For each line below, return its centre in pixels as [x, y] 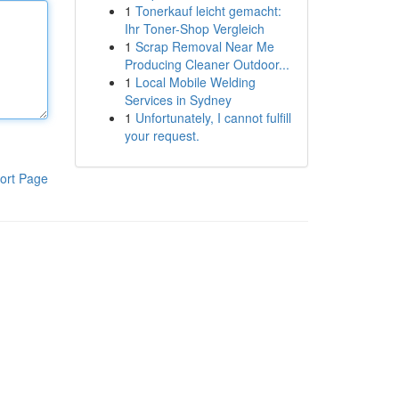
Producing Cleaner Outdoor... [207, 64]
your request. [162, 135]
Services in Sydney [178, 100]
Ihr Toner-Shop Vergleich [194, 28]
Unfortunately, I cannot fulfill [213, 118]
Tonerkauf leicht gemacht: [208, 11]
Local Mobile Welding [195, 82]
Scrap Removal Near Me [204, 46]
